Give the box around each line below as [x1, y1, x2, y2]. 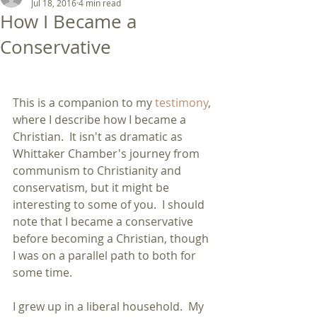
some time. [13, 265, 72, 280]
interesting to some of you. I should [13, 197, 207, 212]
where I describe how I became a [13, 112, 189, 127]
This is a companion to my [13, 95, 155, 110]
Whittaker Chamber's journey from [13, 146, 202, 161]
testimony [155, 95, 208, 110]
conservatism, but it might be [13, 180, 172, 195]
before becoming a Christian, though [13, 231, 212, 246]
